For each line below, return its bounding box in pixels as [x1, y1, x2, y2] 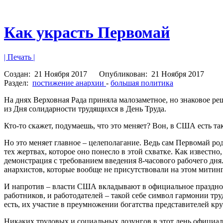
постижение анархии [32, 78, 106, 87]
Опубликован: [99, 69, 149, 78]
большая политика [111, 78, 173, 87]
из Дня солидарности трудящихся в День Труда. [4, 104, 166, 113]
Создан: [4, 69, 32, 78]
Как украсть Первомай [4, 23, 170, 42]
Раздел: [4, 78, 30, 87]
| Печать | [4, 52, 35, 61]
